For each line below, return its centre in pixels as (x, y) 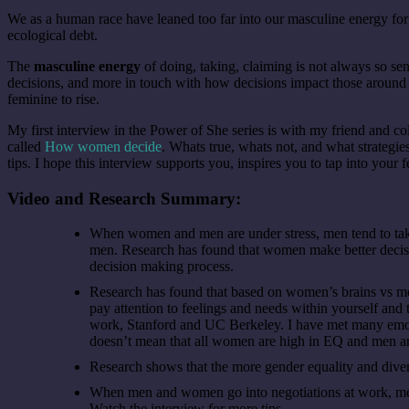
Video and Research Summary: (124, 198)
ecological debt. (52, 35)
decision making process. (162, 267)
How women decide (103, 146)
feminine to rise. (53, 99)
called (26, 146)
